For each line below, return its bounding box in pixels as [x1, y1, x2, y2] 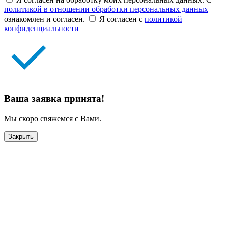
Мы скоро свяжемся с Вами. [4, 114, 101, 123]
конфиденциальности [4, 23, 79, 33]
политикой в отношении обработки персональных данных [4, 4, 208, 13]
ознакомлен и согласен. [4, 14, 85, 23]
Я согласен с [99, 14, 145, 23]
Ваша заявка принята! [4, 93, 104, 104]
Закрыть [8, 133, 34, 141]
